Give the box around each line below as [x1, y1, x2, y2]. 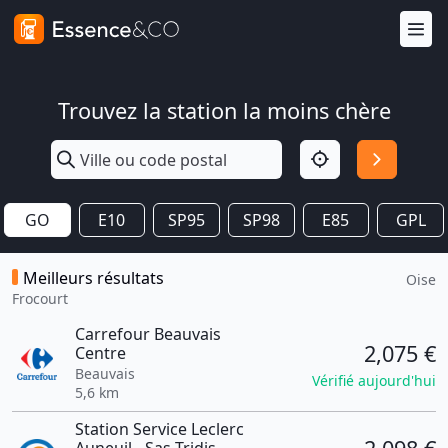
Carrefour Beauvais [74, 323, 221, 345]
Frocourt [12, 289, 68, 308]
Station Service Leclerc [74, 418, 244, 440]
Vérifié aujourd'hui [312, 370, 436, 390]
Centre [74, 342, 126, 364]
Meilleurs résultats [23, 267, 164, 289]
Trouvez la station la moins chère [57, 96, 391, 125]
